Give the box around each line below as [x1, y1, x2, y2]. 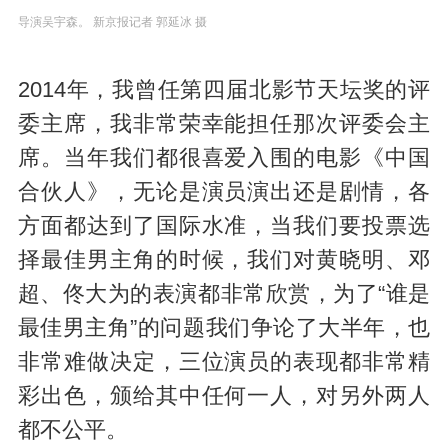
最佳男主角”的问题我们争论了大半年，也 [17, 316, 431, 341]
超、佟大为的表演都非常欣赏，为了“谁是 [17, 282, 431, 307]
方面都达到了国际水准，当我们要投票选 [17, 214, 431, 239]
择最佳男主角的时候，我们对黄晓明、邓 [17, 248, 431, 273]
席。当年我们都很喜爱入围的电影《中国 [17, 146, 431, 171]
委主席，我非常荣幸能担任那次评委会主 [17, 112, 431, 137]
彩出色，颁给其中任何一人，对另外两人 [17, 384, 431, 409]
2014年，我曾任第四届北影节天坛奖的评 [17, 78, 431, 103]
